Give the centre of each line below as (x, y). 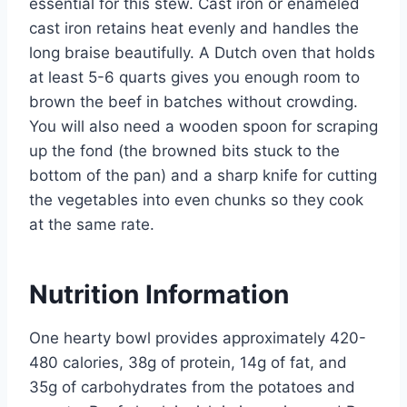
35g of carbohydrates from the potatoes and (192, 387)
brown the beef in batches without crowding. (194, 101)
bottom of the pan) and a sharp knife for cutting (203, 175)
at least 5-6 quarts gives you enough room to (194, 77)
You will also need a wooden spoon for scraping (203, 126)
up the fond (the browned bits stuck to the (184, 150)
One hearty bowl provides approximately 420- (198, 338)
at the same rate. (92, 224)
